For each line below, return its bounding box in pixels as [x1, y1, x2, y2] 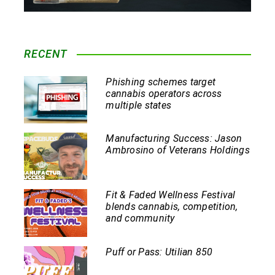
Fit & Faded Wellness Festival [106, 189, 236, 201]
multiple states [106, 99, 172, 111]
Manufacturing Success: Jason [106, 133, 242, 145]
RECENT [24, 47, 68, 60]
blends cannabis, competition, [106, 201, 238, 213]
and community [106, 212, 175, 225]
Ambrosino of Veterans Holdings [106, 144, 250, 157]
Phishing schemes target [106, 76, 216, 88]
